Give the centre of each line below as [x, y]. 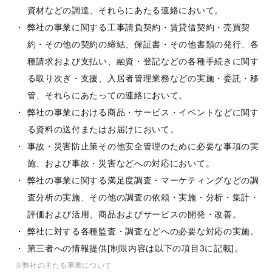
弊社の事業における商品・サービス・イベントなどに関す [143, 112]
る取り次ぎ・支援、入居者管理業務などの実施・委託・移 [143, 78]
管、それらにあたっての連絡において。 [107, 95]
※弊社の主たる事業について [64, 265]
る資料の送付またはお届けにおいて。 [103, 129]
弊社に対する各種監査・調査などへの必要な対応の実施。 [143, 231]
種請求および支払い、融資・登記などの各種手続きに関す [143, 61]
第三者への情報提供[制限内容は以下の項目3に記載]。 [135, 248]
